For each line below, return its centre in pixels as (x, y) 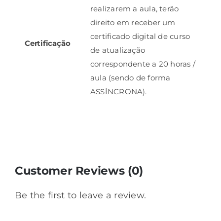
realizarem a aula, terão (134, 9)
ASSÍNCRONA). (118, 92)
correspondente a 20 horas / (143, 64)
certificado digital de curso (140, 37)
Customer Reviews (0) (79, 171)
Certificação (47, 43)
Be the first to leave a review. (80, 196)
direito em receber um (133, 23)
